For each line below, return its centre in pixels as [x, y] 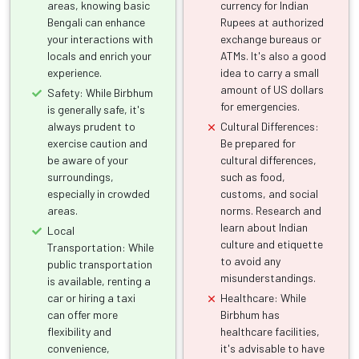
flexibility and [79, 331]
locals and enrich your [99, 55]
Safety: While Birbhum [100, 92]
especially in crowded [99, 193]
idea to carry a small [270, 72]
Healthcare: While [264, 297]
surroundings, [81, 176]
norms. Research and [271, 210]
